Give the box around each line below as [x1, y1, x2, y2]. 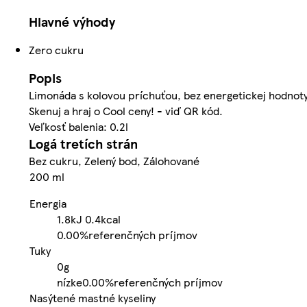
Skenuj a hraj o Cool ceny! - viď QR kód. [29, 103, 223, 119]
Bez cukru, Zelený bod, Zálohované [29, 153, 199, 169]
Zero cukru [29, 42, 84, 58]
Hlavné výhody [29, 12, 115, 32]
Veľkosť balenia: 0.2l [29, 119, 128, 135]
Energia [29, 195, 66, 212]
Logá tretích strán [29, 134, 138, 153]
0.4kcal [85, 211, 121, 228]
